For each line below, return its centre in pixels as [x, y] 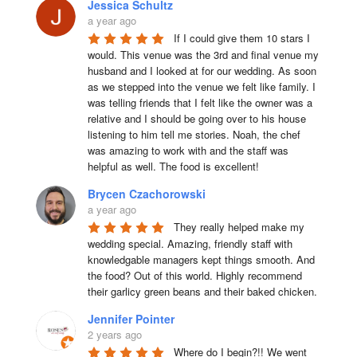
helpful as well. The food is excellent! [173, 166]
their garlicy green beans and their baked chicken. [202, 291]
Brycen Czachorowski [146, 194]
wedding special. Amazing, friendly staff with [190, 243]
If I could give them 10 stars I [241, 38]
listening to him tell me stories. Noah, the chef [194, 134]
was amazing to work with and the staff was [188, 150]
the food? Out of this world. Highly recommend [194, 275]
